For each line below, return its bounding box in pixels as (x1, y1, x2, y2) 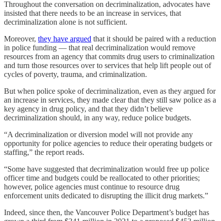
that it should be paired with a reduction (91, 34, 216, 43)
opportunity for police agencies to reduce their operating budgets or (4, 139, 212, 147)
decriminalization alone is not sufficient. (4, 17, 127, 26)
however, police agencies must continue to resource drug (4, 182, 180, 191)
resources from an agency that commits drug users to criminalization (4, 52, 215, 61)
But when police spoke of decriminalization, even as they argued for (4, 86, 216, 95)
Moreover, (4, 34, 38, 43)
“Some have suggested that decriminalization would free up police (4, 164, 209, 173)
